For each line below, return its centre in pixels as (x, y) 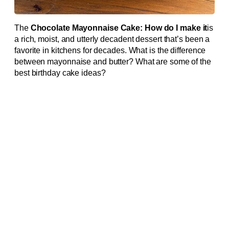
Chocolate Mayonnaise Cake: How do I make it (119, 28)
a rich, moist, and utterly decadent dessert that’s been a (112, 39)
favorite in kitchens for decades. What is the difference (110, 51)
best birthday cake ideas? (60, 73)
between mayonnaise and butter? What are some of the (113, 62)
